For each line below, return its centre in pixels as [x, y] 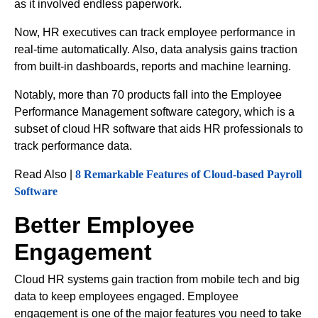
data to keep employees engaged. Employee [126, 296]
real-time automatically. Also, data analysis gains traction [156, 49]
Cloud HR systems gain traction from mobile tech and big [157, 279]
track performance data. [73, 146]
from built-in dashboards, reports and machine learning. [153, 66]
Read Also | [45, 174]
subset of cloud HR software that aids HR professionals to [159, 129]
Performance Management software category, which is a [154, 112]
